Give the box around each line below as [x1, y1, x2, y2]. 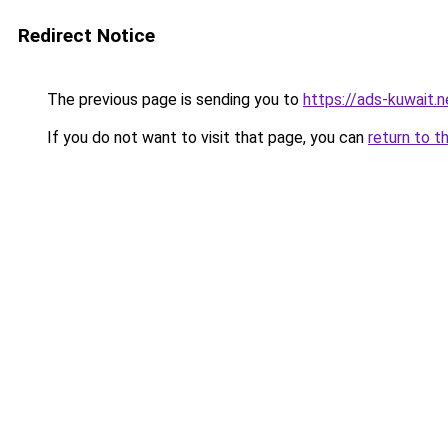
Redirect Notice [18, 24, 155, 47]
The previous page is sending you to [43, 90, 303, 109]
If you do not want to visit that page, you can [43, 128, 368, 147]
